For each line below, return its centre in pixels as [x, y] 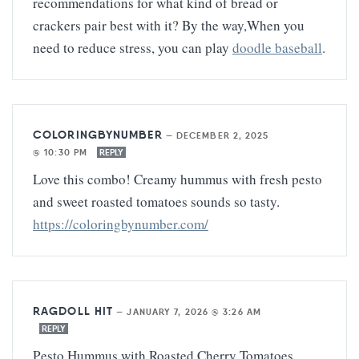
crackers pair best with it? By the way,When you [169, 25]
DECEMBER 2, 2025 [222, 135]
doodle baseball [277, 47]
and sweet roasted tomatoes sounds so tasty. [156, 201]
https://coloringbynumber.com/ [121, 224]
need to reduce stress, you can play [133, 47]
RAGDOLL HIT [73, 311]
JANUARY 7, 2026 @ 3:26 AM [194, 311]
